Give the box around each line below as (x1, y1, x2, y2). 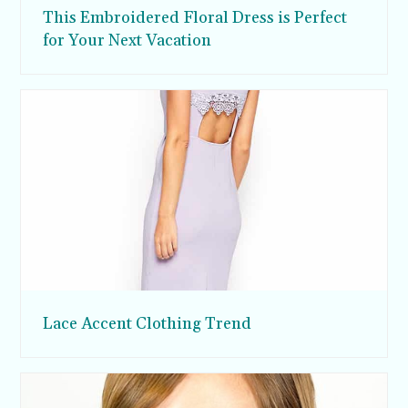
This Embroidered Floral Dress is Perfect (43, 6, 348, 28)
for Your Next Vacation (43, 29, 212, 51)
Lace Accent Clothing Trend (43, 312, 252, 334)
